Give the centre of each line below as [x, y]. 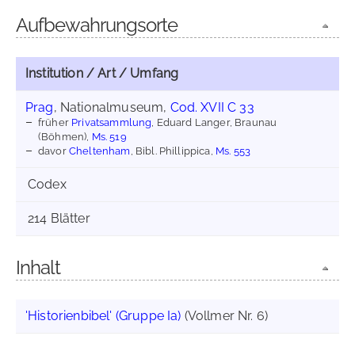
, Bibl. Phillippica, [173, 151]
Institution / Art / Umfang [102, 73]
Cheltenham [99, 151]
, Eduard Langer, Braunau [214, 122]
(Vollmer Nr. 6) [225, 316]
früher [55, 122]
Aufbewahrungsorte [97, 25]
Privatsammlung [112, 122]
